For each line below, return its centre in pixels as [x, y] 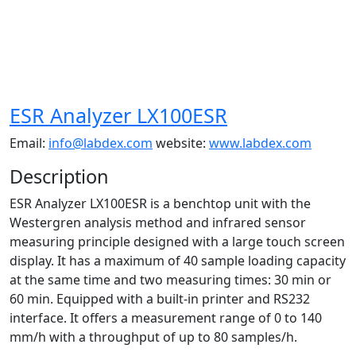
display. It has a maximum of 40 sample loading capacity [178, 261]
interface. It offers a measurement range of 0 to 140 [166, 318]
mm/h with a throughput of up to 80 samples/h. [153, 337]
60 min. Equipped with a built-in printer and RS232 [160, 299]
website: [181, 143]
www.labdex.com [260, 143]
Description [59, 176]
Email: [29, 143]
